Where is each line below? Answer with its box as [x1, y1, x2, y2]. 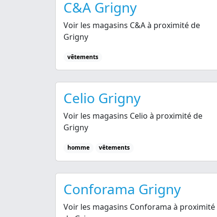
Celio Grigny [63, 89, 140, 108]
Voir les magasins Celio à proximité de [63, 110, 202, 122]
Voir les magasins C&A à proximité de [63, 20, 200, 31]
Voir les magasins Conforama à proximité [63, 201, 215, 212]
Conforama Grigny [63, 179, 181, 198]
